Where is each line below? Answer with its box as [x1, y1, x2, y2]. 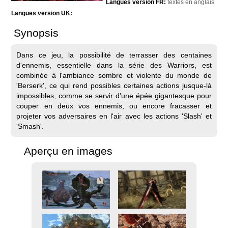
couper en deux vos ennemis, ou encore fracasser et [16, 101, 212, 110]
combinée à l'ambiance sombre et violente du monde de [16, 71, 212, 79]
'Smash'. [16, 122, 44, 130]
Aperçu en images [24, 145, 113, 157]
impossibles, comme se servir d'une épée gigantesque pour [16, 91, 212, 100]
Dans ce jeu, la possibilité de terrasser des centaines [16, 50, 212, 59]
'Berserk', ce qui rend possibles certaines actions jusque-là [16, 81, 212, 90]
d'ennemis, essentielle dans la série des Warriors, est [16, 61, 212, 69]
